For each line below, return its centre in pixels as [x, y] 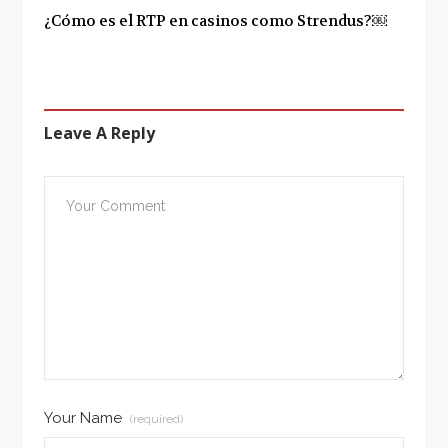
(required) [156, 419]
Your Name [85, 418]
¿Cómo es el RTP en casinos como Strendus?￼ [215, 21]
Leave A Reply [99, 133]
